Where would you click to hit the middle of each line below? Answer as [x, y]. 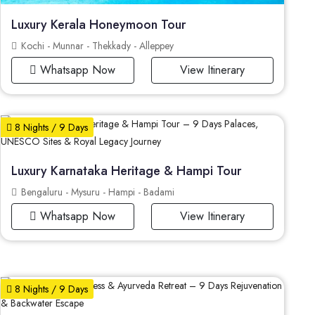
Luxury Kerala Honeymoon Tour [99, 24]
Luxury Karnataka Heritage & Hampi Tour [127, 171]
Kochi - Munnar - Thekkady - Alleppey [96, 45]
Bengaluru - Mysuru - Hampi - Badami [97, 192]
